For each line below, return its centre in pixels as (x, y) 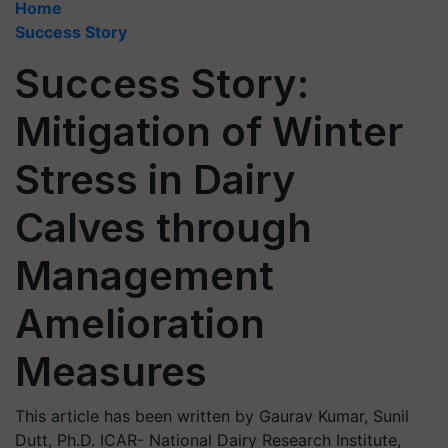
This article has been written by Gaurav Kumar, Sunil (212, 416)
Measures (111, 371)
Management (144, 275)
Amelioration (140, 323)
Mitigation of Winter (209, 131)
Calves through (163, 227)
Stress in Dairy (155, 179)
